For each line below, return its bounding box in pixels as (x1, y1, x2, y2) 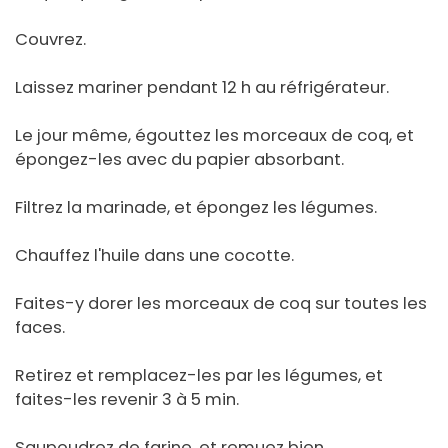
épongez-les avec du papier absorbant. (15, 148, 344, 172)
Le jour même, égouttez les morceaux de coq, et (15, 124, 414, 148)
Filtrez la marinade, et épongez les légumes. (15, 196, 377, 220)
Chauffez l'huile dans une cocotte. (15, 244, 294, 268)
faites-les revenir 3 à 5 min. (15, 388, 239, 412)
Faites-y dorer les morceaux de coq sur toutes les (15, 292, 427, 316)
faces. (15, 316, 65, 340)
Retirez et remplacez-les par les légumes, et (15, 364, 383, 388)
